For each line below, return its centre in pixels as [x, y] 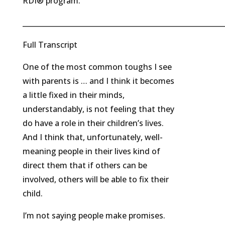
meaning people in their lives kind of [91, 151]
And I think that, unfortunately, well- [92, 137]
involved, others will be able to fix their [95, 180]
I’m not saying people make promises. [94, 216]
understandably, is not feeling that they [98, 109]
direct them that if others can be [85, 165]
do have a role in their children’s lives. [93, 123]
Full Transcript [50, 45]
